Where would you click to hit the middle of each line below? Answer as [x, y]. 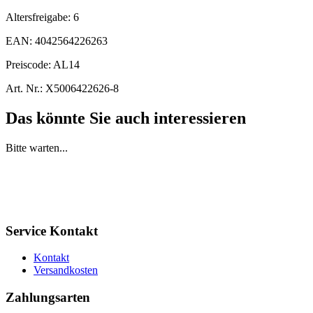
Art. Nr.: [24, 88]
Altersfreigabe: [39, 17]
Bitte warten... [37, 147]
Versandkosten [66, 270]
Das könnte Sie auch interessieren [126, 118]
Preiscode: [29, 64]
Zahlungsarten [48, 297]
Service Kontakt [52, 231]
